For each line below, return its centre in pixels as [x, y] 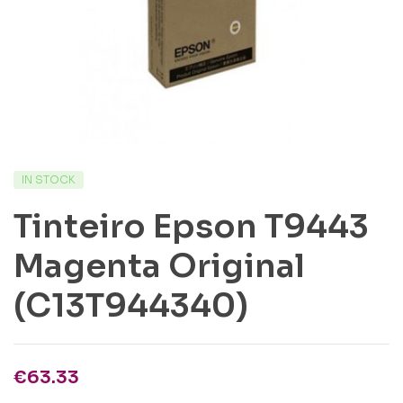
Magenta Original [159, 266]
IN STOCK [49, 179]
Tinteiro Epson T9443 [191, 226]
